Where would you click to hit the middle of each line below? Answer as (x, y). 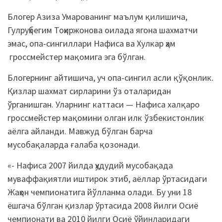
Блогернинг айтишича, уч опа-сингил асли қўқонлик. (111, 78)
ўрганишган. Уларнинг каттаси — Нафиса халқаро (104, 105)
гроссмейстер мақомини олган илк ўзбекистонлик (106, 118)
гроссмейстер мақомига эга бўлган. (77, 57)
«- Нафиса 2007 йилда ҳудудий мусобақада (90, 166)
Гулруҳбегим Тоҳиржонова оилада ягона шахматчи (103, 30)
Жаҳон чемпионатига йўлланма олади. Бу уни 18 (100, 192)
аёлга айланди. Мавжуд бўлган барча (80, 131)
